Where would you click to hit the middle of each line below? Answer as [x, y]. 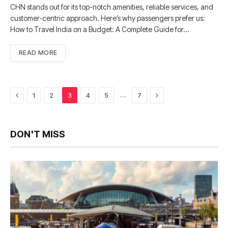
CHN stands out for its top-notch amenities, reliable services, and [112, 7]
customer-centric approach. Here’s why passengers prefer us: [108, 18]
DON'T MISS [38, 134]
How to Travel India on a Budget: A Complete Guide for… [99, 29]
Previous [33, 94]
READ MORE [38, 52]
